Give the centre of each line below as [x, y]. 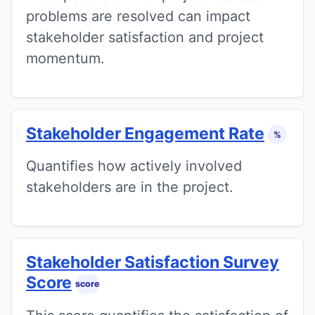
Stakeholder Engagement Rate [145, 134]
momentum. [65, 58]
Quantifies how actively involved [134, 166]
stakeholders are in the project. [130, 187]
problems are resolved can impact [138, 16]
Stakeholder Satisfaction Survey [153, 263]
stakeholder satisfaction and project [145, 37]
